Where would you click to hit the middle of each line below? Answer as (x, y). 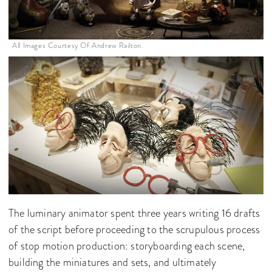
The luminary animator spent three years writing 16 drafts (134, 213)
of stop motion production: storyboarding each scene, (127, 246)
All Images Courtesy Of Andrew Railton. (78, 45)
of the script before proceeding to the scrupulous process (134, 229)
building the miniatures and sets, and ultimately (113, 262)
